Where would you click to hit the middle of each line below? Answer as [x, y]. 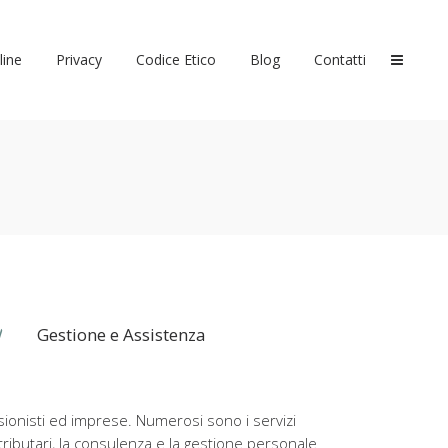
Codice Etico [176, 59]
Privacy [79, 59]
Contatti [340, 59]
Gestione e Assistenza [122, 334]
